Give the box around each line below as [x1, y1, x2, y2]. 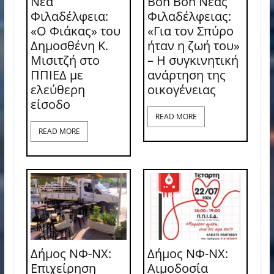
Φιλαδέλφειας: [147, 8, 231, 25]
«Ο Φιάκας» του [30, 23, 120, 40]
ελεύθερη [30, 81, 85, 98]
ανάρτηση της [147, 67, 226, 84]
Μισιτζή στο [30, 52, 100, 69]
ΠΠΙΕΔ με [30, 67, 83, 84]
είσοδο [30, 96, 70, 113]
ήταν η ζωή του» [147, 37, 240, 54]
